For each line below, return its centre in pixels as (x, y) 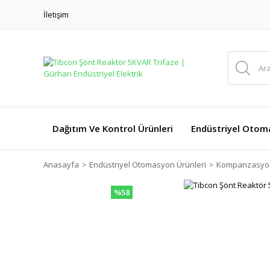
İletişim (56, 14)
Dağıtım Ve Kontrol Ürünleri (113, 128)
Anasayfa (61, 165)
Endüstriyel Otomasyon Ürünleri (148, 165)
